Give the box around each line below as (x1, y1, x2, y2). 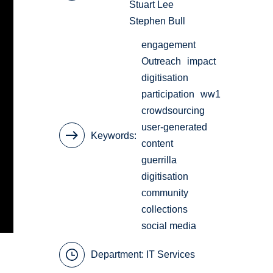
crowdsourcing (141, 105, 205, 116)
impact (187, 56, 216, 67)
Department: (91, 249, 147, 260)
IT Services (146, 249, 196, 260)
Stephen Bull (129, 15, 186, 26)
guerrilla (141, 155, 177, 166)
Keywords (91, 130, 135, 141)
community (141, 188, 189, 199)
